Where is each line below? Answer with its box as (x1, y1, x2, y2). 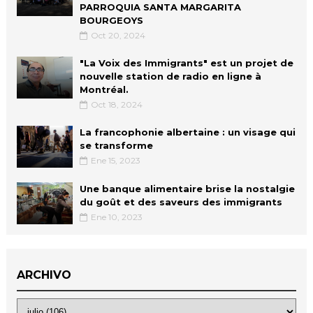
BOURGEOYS (79, 14, 143, 26)
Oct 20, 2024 (90, 29, 145, 41)
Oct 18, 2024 (90, 99, 143, 110)
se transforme (79, 139, 153, 151)
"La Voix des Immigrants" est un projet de (79, 57, 293, 68)
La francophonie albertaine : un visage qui (79, 126, 296, 138)
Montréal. (79, 83, 129, 95)
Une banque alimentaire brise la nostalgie (79, 182, 295, 194)
